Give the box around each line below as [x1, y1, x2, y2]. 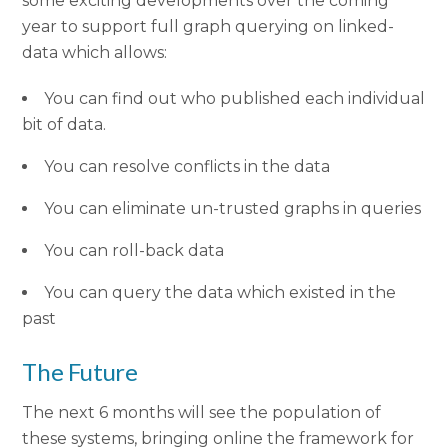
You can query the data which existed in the [44, 283, 397, 303]
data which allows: [22, 42, 168, 62]
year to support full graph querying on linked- [22, 16, 395, 36]
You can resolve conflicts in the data [44, 157, 331, 177]
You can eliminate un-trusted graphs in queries [44, 199, 426, 219]
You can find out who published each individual [44, 89, 426, 109]
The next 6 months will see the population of [22, 402, 382, 422]
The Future [22, 356, 139, 386]
